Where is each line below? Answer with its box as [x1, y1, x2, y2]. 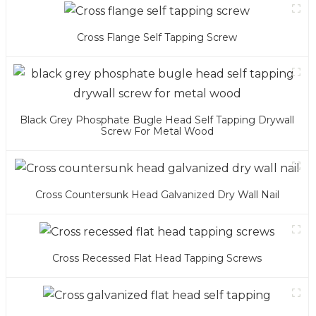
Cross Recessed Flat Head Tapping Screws [52, 251, 262, 265]
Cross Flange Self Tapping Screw [77, 31, 238, 44]
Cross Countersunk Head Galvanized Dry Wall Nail [35, 188, 279, 202]
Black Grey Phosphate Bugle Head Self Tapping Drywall [20, 114, 295, 127]
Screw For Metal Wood [100, 125, 214, 138]
